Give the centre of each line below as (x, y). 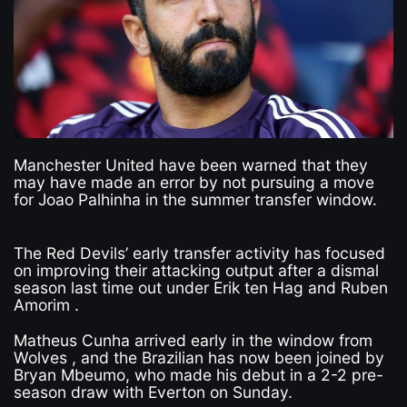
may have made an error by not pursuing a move (194, 182)
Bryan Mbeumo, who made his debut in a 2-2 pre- (198, 374)
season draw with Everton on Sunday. (153, 392)
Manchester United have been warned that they (190, 164)
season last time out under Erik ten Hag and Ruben (200, 287)
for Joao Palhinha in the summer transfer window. (195, 199)
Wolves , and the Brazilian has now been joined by (199, 357)
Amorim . (46, 304)
